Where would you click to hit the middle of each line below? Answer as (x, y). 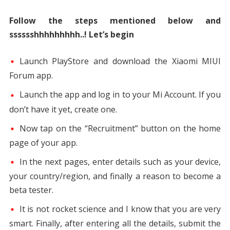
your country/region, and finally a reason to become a (115, 176)
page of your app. (43, 142)
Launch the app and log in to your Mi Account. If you (120, 95)
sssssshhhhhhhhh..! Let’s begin (71, 35)
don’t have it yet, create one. (63, 109)
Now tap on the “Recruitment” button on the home (120, 128)
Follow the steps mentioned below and (115, 21)
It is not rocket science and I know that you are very (120, 209)
